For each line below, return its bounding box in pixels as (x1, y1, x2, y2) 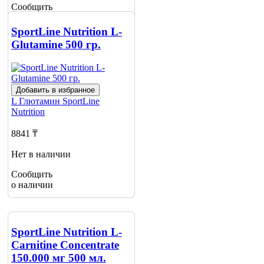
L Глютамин (11, 96, 62, 107)
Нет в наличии (11, 149, 71, 160)
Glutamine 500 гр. (11, 38, 101, 51)
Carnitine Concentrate (11, 239, 119, 252)
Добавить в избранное (16, 85, 95, 95)
